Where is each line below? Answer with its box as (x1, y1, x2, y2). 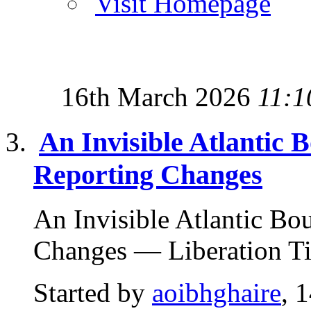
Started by (33, 278, 152, 308)
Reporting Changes (33, 158, 262, 190)
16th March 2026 (61, 82, 258, 112)
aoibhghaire (152, 278, 281, 308)
